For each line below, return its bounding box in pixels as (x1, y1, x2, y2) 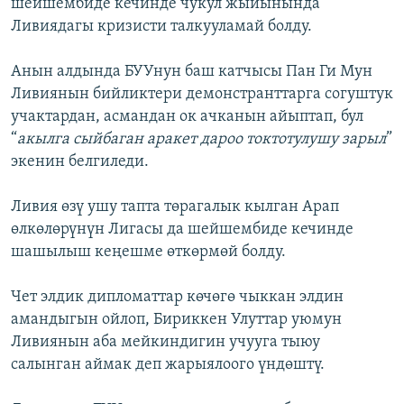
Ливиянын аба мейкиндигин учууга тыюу (11, 334, 320, 352)
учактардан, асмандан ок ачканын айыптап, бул (11, 108, 363, 126)
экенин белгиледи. (11, 153, 149, 171)
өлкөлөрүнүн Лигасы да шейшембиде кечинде (11, 221, 353, 239)
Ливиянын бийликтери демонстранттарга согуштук (11, 86, 393, 104)
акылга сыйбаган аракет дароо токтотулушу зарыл (17, 131, 386, 149)
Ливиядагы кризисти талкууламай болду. (11, 18, 312, 36)
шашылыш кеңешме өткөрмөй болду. (11, 243, 286, 262)
